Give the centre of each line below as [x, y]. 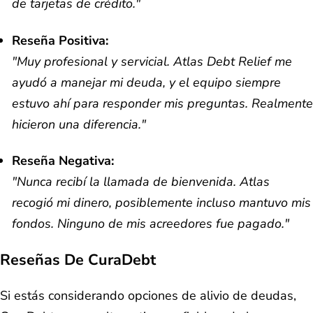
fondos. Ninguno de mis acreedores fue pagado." [151, 224]
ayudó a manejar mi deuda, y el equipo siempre [146, 82]
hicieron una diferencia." [79, 124]
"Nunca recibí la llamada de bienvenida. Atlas [141, 182]
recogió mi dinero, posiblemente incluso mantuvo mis [161, 203]
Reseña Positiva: [60, 40]
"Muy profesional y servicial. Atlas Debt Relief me [152, 61]
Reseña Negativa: [63, 161]
